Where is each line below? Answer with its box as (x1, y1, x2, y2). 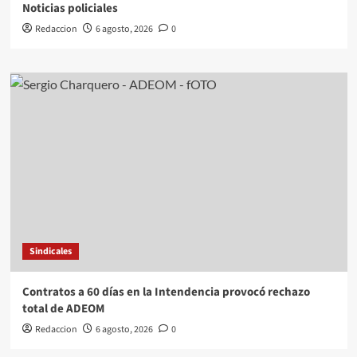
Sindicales (29, 244, 72, 258)
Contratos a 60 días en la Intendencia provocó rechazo (22, 283, 310, 300)
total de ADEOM (22, 300, 104, 317)
